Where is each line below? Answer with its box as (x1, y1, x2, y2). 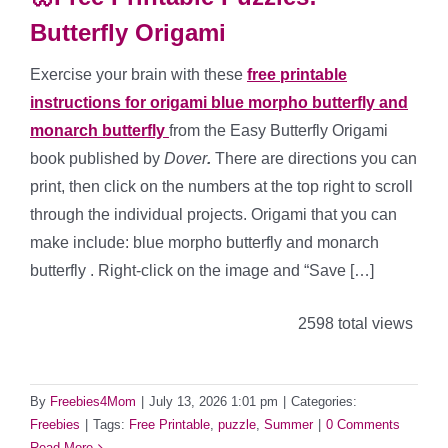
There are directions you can (211, 150, 417, 168)
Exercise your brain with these (30, 66, 247, 84)
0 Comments (326, 417, 400, 433)
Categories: (291, 394, 357, 410)
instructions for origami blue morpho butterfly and (30, 94, 408, 112)
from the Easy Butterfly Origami (169, 122, 388, 140)
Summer (264, 417, 313, 433)
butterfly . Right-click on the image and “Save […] (30, 262, 374, 280)
